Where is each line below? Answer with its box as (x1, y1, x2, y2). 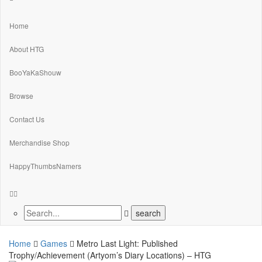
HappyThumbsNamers (9, 160, 81, 171)
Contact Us (9, 113, 44, 124)
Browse (9, 90, 33, 101)
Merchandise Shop (9, 137, 70, 147)
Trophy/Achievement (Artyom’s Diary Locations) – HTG (9, 249, 211, 261)
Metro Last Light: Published (77, 237, 178, 249)
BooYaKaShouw (9, 67, 61, 77)
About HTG (9, 43, 44, 54)
